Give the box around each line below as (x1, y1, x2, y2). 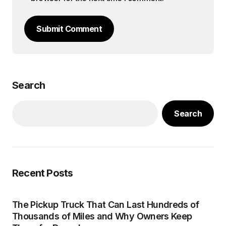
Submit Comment (36, 24, 102, 34)
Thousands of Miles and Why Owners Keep (12, 211, 192, 221)
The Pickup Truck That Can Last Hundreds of (12, 199, 199, 210)
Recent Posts (12, 167, 73, 179)
